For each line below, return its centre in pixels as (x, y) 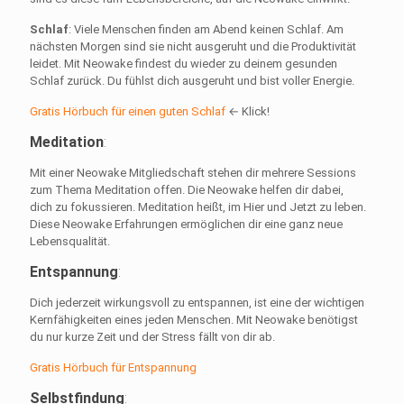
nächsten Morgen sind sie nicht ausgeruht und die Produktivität (193, 46)
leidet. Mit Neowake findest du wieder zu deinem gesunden (184, 63)
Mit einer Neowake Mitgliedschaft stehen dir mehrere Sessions (193, 172)
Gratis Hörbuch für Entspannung (113, 367)
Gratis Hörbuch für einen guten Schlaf (129, 111)
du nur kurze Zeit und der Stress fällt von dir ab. (152, 336)
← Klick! (249, 111)
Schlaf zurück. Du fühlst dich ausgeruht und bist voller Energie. (192, 80)
